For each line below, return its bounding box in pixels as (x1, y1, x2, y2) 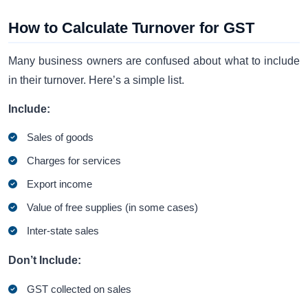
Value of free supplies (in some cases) (27, 201, 199, 214)
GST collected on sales (27, 283, 132, 295)
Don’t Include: (8, 254, 81, 267)
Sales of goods (27, 131, 94, 144)
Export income (27, 178, 93, 190)
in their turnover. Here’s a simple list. (8, 74, 184, 86)
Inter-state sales (27, 225, 100, 237)
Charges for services (27, 155, 122, 167)
